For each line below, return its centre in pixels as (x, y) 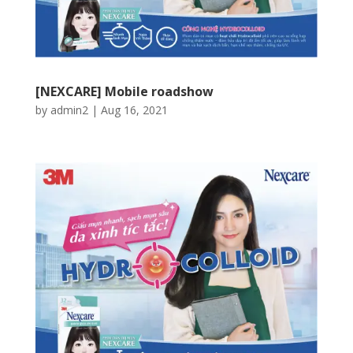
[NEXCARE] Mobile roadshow (124, 92)
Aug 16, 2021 (134, 110)
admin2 (69, 110)
